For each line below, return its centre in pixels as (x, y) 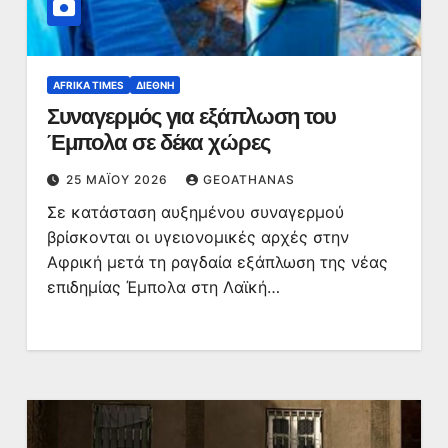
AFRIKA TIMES (88, 85)
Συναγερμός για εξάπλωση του (191, 116)
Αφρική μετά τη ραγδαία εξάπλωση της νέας (217, 262)
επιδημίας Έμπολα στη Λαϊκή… (163, 287)
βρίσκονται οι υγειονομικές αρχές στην (197, 237)
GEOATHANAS (248, 179)
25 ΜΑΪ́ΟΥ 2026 (118, 179)
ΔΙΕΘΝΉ (154, 85)
